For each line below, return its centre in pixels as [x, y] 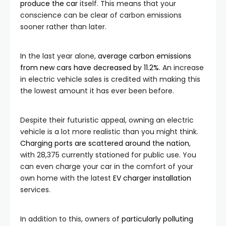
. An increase [181, 68]
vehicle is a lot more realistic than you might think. [109, 132]
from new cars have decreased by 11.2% [90, 68]
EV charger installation [152, 178]
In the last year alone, [59, 56]
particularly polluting [157, 219]
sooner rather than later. [63, 27]
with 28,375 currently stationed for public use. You [108, 155]
